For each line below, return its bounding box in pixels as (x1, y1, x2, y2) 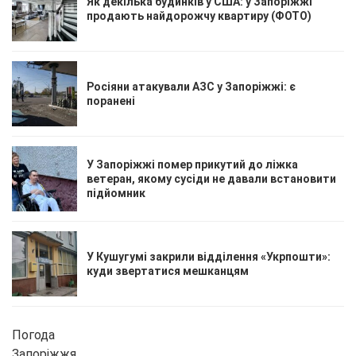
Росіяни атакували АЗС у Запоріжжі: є (87, 79, 296, 93)
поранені (87, 94, 135, 107)
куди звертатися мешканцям (87, 264, 249, 277)
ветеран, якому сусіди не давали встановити (87, 172, 336, 185)
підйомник (87, 186, 145, 199)
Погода (12, 327, 55, 342)
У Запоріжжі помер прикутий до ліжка (87, 157, 298, 171)
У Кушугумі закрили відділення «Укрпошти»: (87, 250, 331, 263)
